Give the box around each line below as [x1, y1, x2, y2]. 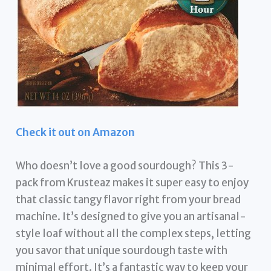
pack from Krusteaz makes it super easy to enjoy [16, 176, 249, 190]
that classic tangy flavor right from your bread [16, 193, 241, 207]
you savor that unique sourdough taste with [16, 244, 228, 258]
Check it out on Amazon [16, 126, 135, 140]
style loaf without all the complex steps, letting [16, 227, 252, 241]
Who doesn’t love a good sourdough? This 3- [16, 159, 235, 173]
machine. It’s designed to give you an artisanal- [16, 210, 247, 224]
